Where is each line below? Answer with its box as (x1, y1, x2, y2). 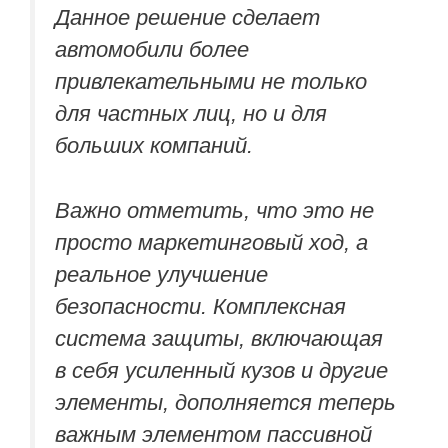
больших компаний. (55, 133, 253, 159)
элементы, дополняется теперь (55, 389, 396, 415)
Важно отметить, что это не (55, 197, 374, 223)
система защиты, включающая (55, 325, 383, 351)
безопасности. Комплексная (55, 293, 346, 319)
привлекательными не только (55, 69, 367, 95)
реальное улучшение (55, 261, 268, 287)
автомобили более (55, 37, 249, 63)
